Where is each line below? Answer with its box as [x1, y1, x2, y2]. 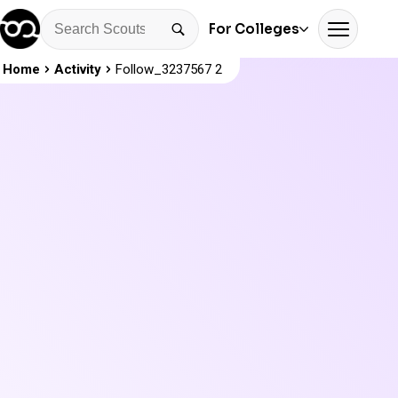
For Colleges [209, 20, 299, 37]
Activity [54, 61, 101, 77]
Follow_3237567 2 [115, 61, 222, 77]
